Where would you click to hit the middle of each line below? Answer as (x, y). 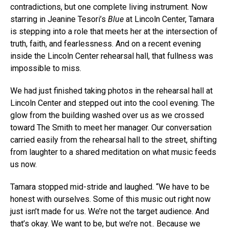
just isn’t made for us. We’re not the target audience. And (110, 212)
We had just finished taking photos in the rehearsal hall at (111, 91)
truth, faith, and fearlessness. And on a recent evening (106, 44)
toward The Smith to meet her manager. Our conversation (111, 128)
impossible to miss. (46, 68)
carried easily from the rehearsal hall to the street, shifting (113, 140)
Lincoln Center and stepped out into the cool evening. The (112, 103)
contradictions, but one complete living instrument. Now (109, 7)
